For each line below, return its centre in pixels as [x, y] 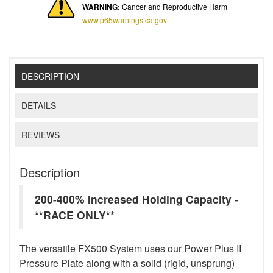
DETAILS [39, 105]
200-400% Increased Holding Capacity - [136, 199]
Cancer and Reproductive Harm [174, 7]
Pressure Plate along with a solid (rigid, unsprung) [127, 263]
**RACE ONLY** [75, 214]
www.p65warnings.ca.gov [125, 20]
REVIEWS [41, 134]
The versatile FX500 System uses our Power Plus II [130, 248]
